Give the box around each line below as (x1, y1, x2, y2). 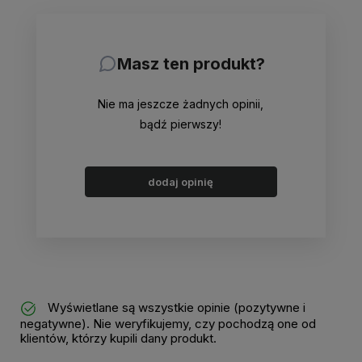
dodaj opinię (148, 175, 214, 188)
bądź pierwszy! (140, 116, 222, 131)
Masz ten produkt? (116, 53, 265, 74)
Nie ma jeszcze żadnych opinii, (98, 96, 264, 111)
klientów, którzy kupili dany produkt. (20, 330, 217, 346)
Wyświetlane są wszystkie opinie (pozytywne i (44, 299, 305, 315)
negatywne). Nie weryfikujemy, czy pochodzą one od (20, 315, 316, 331)
